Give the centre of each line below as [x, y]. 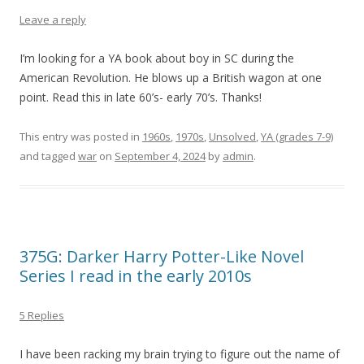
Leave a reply [53, 20]
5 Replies [42, 316]
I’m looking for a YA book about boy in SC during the [157, 58]
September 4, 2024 [160, 156]
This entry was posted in [81, 137]
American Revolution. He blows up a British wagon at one [171, 78]
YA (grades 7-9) [297, 137]
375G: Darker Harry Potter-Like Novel [162, 257]
